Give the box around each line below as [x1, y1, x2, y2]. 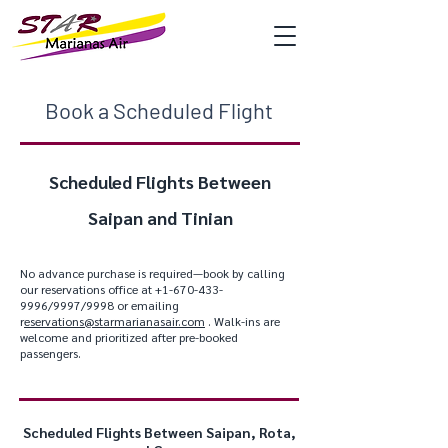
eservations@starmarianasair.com [24, 313, 205, 329]
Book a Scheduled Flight [45, 97, 273, 123]
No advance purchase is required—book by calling [20, 265, 285, 281]
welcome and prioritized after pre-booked [20, 329, 238, 345]
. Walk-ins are [205, 313, 280, 329]
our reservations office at [20, 281, 155, 297]
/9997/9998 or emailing [48, 297, 179, 313]
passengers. [20, 345, 81, 361]
